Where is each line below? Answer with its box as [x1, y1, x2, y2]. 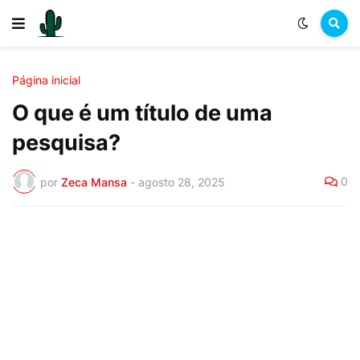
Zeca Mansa [61, 174, 127, 189]
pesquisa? [12, 129, 121, 156]
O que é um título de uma [12, 100, 272, 126]
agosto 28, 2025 [138, 174, 225, 189]
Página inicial [12, 73, 80, 87]
